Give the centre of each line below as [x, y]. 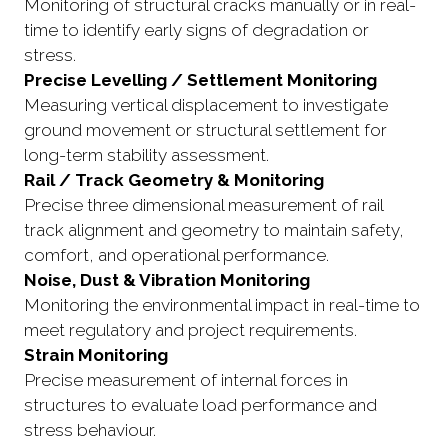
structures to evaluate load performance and [200, 405]
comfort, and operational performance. [176, 255]
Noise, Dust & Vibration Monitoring [167, 280]
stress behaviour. [90, 430]
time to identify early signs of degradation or [196, 30]
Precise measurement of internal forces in [186, 380]
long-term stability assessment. [146, 155]
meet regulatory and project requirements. [190, 330]
